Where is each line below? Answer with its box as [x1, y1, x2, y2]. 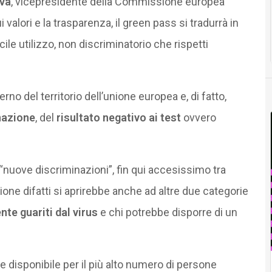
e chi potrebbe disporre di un [97, 205, 237, 219]
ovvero [180, 110, 216, 124]
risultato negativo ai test [56, 110, 181, 124]
